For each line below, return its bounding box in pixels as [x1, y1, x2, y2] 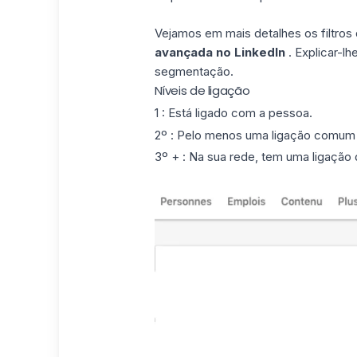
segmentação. [154, 64, 233, 79]
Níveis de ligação [154, 82, 250, 99]
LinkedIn [233, 45, 288, 60]
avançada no [154, 45, 231, 60]
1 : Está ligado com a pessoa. [154, 104, 312, 120]
